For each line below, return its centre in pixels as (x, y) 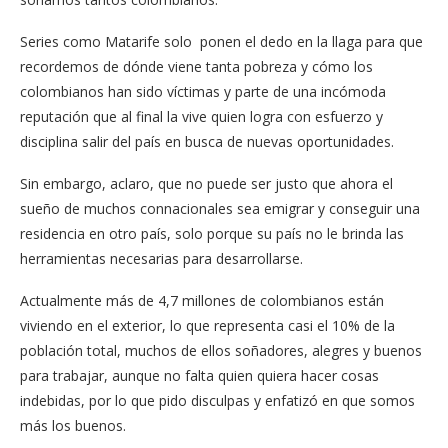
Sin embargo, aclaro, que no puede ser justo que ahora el (206, 183)
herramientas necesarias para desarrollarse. (161, 258)
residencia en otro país (93, 233)
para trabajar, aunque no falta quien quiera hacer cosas (199, 375)
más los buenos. (73, 425)
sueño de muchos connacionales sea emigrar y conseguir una (220, 208)
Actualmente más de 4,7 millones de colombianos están (202, 300)
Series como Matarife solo (106, 41)
